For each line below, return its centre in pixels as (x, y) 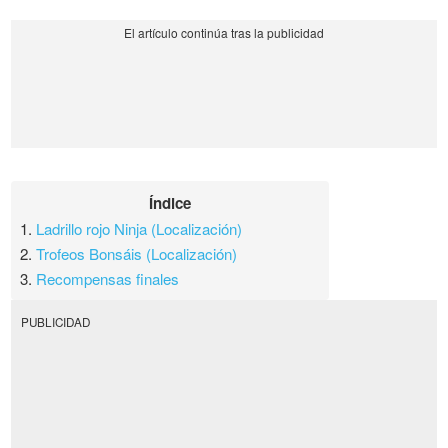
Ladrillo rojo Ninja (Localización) (139, 229)
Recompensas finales (108, 279)
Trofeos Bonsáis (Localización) (137, 254)
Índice (170, 203)
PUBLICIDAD (55, 321)
